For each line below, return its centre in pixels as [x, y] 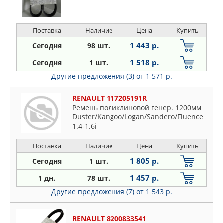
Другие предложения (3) [94, 76]
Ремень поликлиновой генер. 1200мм [137, 107]
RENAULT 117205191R [110, 98]
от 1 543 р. [154, 191]
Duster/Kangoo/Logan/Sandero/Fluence [138, 116]
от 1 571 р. [154, 76]
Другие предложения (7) [94, 191]
